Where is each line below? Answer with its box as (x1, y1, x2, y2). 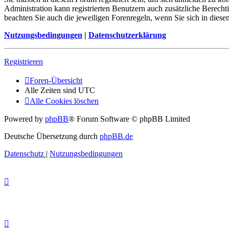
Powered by (4, 114, 45, 124)
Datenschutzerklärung (88, 31, 166, 40)
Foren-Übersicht (30, 76, 82, 85)
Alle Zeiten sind (25, 86, 78, 95)
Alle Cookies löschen (30, 97, 99, 106)
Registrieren (4, 57, 43, 66)
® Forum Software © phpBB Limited (68, 114, 190, 124)
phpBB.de (100, 132, 133, 141)
